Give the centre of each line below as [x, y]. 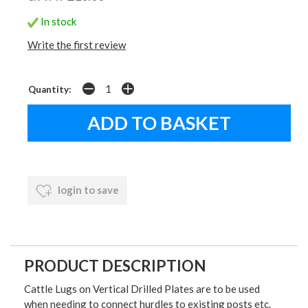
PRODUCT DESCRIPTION [115, 265]
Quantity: [50, 89]
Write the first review [77, 44]
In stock [57, 21]
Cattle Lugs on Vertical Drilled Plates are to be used [142, 288]
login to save [87, 189]
